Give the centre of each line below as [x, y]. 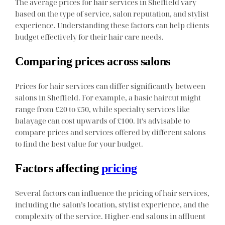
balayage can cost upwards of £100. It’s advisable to [103, 120]
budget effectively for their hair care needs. [90, 36]
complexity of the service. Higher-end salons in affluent [110, 216]
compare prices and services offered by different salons [111, 132]
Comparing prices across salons [93, 61]
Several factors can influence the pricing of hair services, [113, 193]
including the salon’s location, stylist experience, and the [112, 205]
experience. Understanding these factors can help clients [113, 25]
